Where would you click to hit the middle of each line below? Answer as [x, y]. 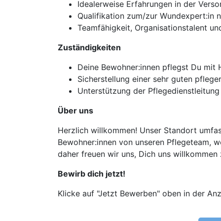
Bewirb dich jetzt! [92, 174]
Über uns [75, 110]
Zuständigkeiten [89, 47]
